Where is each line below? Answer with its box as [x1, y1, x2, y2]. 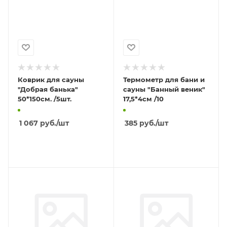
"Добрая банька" [18, 85, 78, 93]
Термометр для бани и [123, 75, 205, 84]
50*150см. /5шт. [18, 94, 71, 103]
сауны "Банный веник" [123, 85, 205, 93]
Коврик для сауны [18, 75, 84, 84]
